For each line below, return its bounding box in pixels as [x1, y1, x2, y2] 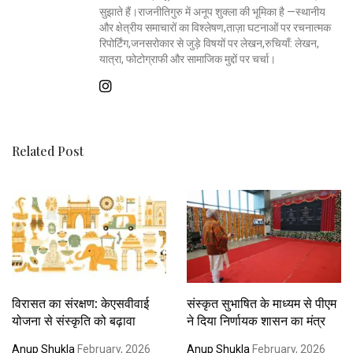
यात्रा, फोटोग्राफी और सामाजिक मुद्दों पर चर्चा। [99, 52, 277, 65]
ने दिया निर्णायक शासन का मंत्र [186, 311, 325, 329]
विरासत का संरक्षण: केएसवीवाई [12, 294, 149, 311]
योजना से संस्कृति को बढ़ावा [12, 311, 136, 329]
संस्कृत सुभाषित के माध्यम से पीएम [186, 294, 336, 311]
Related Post [12, 142, 84, 159]
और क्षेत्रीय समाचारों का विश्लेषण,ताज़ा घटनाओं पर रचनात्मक [99, 20, 332, 34]
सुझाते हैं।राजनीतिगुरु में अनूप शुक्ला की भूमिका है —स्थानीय [99, 5, 326, 18]
